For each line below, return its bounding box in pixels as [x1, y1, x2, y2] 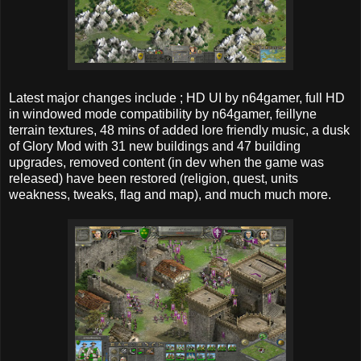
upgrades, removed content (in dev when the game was [9, 156, 324, 170]
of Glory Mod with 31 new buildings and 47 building [9, 139, 301, 154]
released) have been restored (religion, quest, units [9, 172, 298, 186]
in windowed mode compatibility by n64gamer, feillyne [9, 107, 317, 122]
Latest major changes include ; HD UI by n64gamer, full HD [9, 91, 345, 106]
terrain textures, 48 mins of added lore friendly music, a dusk [9, 123, 350, 138]
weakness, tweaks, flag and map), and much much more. [9, 188, 331, 202]
